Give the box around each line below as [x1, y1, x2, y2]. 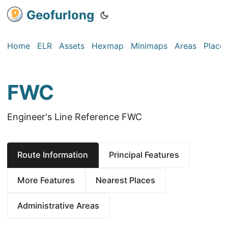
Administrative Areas [17, 200, 100, 211]
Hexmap [92, 41, 124, 51]
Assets [59, 41, 84, 51]
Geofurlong [26, 8, 94, 22]
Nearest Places [96, 175, 156, 185]
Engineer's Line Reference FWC [7, 111, 142, 122]
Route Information [17, 150, 89, 160]
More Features [17, 175, 75, 185]
